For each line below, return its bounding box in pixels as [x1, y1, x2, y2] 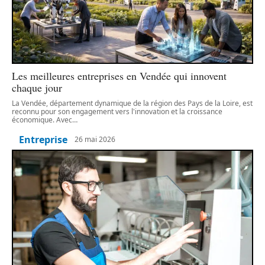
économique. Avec [12, 114, 72, 125]
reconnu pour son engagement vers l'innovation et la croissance [12, 106, 222, 117]
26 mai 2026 [75, 134, 115, 144]
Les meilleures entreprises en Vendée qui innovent [12, 68, 227, 83]
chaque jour [12, 80, 62, 95]
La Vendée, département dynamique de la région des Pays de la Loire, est [12, 98, 253, 108]
